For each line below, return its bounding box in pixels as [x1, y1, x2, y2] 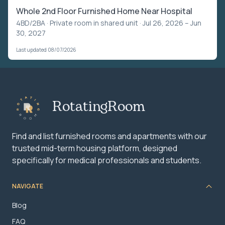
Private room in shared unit [50, 18, 138, 28]
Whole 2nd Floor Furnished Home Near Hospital [16, 5, 192, 17]
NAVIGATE [12, 182, 43, 191]
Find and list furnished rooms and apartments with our [12, 130, 207, 142]
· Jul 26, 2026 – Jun [138, 18, 201, 28]
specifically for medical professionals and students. [12, 154, 201, 166]
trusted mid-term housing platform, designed [12, 142, 177, 154]
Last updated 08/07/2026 [16, 46, 76, 53]
